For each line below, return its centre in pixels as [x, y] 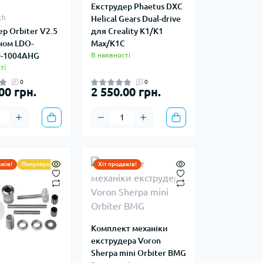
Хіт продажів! [117, 164]
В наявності [110, 55]
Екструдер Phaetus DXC [136, 7]
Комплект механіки [129, 229]
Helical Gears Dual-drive [136, 19]
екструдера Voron [126, 241]
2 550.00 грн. [126, 92]
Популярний [39, 164]
